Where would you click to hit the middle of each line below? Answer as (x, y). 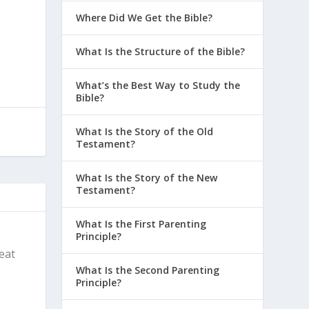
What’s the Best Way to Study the (158, 85)
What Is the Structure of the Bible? (161, 51)
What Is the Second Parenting (148, 270)
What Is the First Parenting (141, 223)
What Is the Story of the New (147, 177)
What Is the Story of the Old (145, 131)
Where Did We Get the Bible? (144, 17)
